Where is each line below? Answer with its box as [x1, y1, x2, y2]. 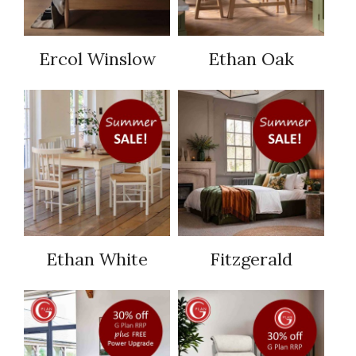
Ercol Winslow [38, 48, 156, 71]
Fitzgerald [210, 248, 292, 271]
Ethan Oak [208, 48, 294, 71]
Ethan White [46, 248, 148, 271]
